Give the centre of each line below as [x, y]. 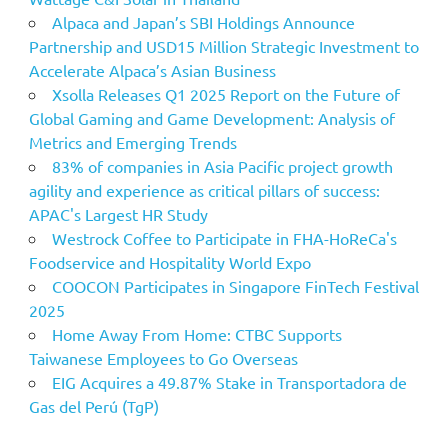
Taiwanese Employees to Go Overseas [163, 358]
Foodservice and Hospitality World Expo [169, 262]
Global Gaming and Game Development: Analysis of [211, 118]
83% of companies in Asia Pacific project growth [222, 166]
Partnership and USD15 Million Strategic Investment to [223, 46]
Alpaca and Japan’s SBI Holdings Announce [203, 22]
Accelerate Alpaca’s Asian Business [152, 70]
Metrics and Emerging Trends [132, 142]
